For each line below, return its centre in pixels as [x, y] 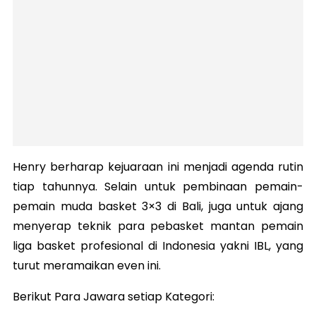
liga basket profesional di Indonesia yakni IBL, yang [158, 246]
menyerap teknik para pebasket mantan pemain [158, 226]
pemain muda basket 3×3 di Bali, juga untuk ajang [158, 207]
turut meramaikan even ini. [88, 266]
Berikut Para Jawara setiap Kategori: [114, 297]
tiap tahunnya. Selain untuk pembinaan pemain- [158, 187]
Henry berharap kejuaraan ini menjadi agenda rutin [158, 167]
